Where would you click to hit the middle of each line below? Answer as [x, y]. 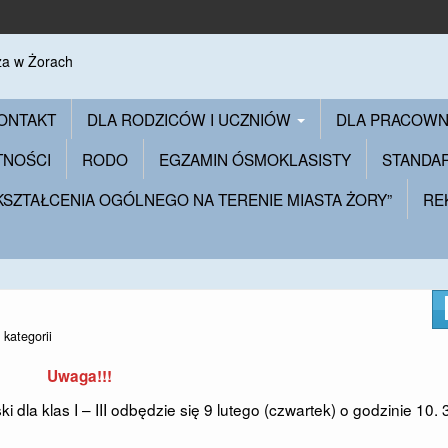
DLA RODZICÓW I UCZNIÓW [191, 119]
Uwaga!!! [79, 376]
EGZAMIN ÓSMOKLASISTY [255, 159]
